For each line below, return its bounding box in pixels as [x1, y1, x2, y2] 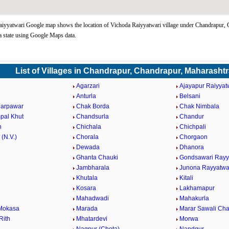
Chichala [76, 123, 102, 130]
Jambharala [76, 164, 110, 171]
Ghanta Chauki [76, 154, 119, 161]
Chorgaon [179, 133, 208, 141]
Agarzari [76, 82, 100, 89]
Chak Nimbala [179, 103, 219, 110]
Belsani [179, 93, 200, 100]
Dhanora [179, 144, 204, 151]
